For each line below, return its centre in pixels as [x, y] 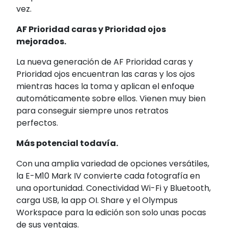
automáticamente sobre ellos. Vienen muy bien [111, 99]
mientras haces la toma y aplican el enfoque [105, 87]
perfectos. [37, 123]
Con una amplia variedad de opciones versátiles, [113, 164]
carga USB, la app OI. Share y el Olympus [97, 201]
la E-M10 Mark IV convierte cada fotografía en [108, 176]
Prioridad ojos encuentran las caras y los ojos [106, 74]
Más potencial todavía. [67, 144]
